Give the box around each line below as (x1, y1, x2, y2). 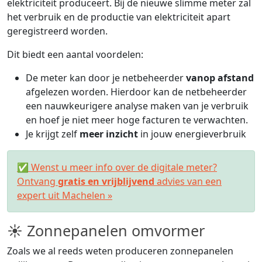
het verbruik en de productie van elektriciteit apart (7, 10, 230, 23)
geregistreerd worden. (7, 24, 108, 37)
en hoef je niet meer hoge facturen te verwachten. (26, 113, 248, 126)
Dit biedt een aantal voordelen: (7, 47, 143, 61)
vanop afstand (186, 71, 254, 84)
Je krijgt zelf (26, 127, 80, 140)
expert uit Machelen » (17, 188, 112, 202)
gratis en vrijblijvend (58, 174, 154, 188)
